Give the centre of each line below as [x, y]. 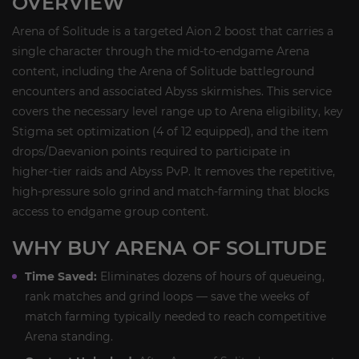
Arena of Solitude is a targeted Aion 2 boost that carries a [173, 31]
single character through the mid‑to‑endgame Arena [161, 51]
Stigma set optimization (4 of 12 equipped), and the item [170, 131]
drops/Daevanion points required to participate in [151, 151]
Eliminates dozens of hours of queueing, [211, 276]
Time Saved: [61, 276]
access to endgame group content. [110, 212]
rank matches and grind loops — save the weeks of [167, 296]
